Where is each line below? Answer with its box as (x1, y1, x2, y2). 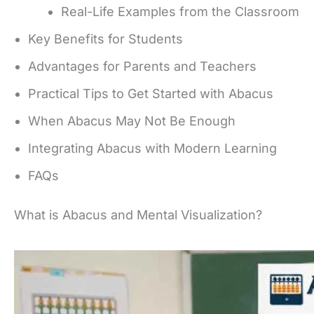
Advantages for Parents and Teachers (28, 58, 257, 74)
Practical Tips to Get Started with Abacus (28, 86, 273, 101)
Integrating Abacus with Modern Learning (28, 140, 277, 156)
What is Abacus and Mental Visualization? (14, 207, 262, 222)
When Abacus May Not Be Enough (28, 113, 235, 128)
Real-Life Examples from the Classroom (61, 4, 299, 19)
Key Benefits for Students (28, 31, 183, 46)
